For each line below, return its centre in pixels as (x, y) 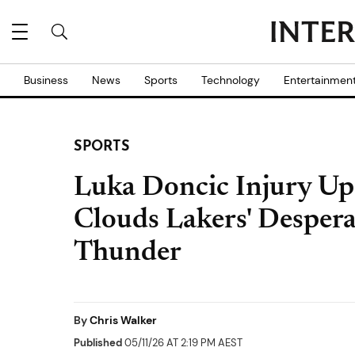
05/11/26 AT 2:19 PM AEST (182, 343)
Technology (231, 80)
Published (98, 343)
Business (46, 80)
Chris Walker (123, 320)
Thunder (128, 254)
